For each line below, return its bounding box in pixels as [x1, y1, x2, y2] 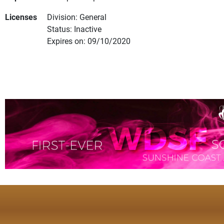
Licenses [5, 11, 37, 22]
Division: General [47, 11, 106, 22]
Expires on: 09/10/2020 [47, 35, 130, 46]
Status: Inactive [47, 23, 101, 34]
